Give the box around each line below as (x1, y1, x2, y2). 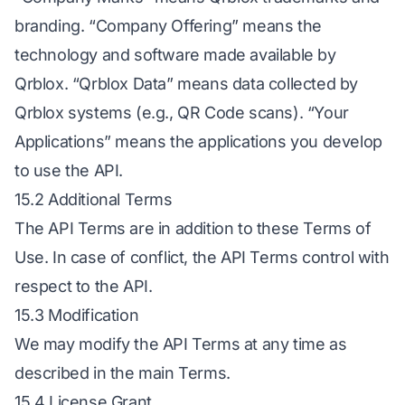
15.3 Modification (14, 306, 139, 325)
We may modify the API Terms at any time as (14, 334, 347, 353)
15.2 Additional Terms (14, 190, 173, 209)
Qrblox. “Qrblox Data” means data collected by (14, 74, 359, 93)
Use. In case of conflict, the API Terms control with (14, 248, 390, 267)
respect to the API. (14, 277, 153, 296)
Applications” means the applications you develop (14, 132, 382, 151)
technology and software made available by (14, 45, 336, 64)
